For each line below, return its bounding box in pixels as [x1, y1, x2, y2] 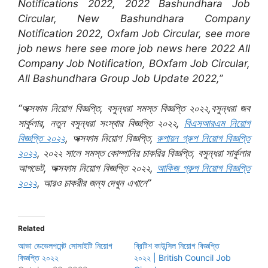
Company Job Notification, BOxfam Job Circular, [18, 57, 250, 69]
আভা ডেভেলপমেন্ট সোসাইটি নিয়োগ [18, 240, 112, 251]
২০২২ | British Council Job [134, 252, 231, 263]
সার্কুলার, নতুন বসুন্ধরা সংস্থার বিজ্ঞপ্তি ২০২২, [18, 117, 184, 130]
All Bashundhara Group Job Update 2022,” [18, 72, 223, 84]
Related [18, 223, 45, 233]
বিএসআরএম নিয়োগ [184, 117, 250, 130]
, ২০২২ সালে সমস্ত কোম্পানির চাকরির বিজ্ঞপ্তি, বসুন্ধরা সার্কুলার [37, 147, 250, 160]
